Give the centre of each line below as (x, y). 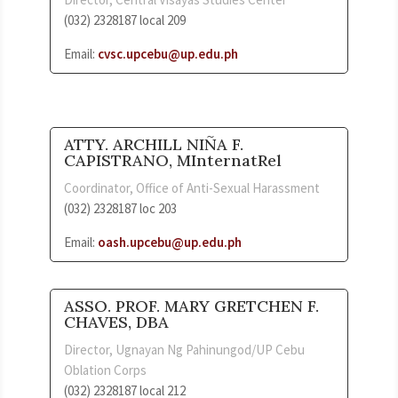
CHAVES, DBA (116, 322)
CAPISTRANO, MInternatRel (173, 160)
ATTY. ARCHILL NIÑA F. (154, 144)
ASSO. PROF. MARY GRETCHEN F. (191, 306)
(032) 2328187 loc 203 (120, 208)
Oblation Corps (105, 370)
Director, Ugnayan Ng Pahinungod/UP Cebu (184, 349)
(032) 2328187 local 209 (125, 20)
